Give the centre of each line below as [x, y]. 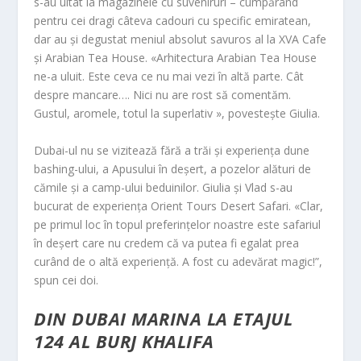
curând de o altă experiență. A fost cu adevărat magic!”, [178, 261]
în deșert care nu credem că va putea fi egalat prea [167, 243]
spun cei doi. [66, 280]
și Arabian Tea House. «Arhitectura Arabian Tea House [176, 58]
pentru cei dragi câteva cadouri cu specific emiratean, [173, 21]
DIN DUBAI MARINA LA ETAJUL [164, 318]
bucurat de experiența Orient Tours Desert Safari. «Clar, [179, 205]
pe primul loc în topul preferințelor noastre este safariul [178, 224]
